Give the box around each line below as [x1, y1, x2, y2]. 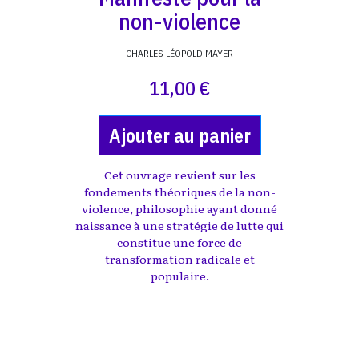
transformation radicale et [104, 251, 255, 267]
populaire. [150, 268, 209, 284]
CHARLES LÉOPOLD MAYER [126, 47, 233, 59]
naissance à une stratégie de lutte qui [75, 217, 284, 233]
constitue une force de [117, 234, 242, 250]
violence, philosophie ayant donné [82, 200, 277, 216]
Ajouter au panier [108, 123, 251, 148]
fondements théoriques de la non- [83, 184, 276, 200]
